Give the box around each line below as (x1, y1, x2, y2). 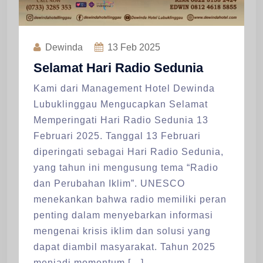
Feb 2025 (118, 42, 160, 52)
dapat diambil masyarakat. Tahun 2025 (33, 241, 215, 252)
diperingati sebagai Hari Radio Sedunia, (33, 146, 224, 157)
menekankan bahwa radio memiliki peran (33, 194, 227, 204)
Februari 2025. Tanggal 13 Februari (33, 130, 201, 141)
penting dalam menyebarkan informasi (33, 210, 213, 220)
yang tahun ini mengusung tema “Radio (33, 162, 218, 173)
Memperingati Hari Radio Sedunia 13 (33, 114, 208, 125)
